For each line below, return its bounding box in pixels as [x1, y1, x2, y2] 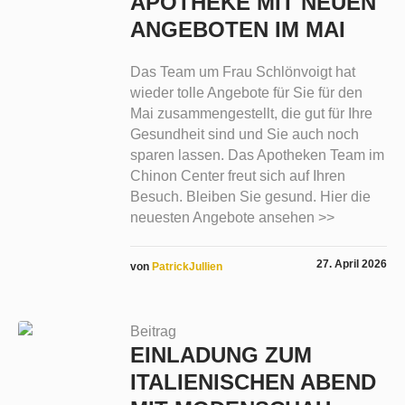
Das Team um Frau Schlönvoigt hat [129, 64, 355, 80]
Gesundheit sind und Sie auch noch [129, 127, 359, 143]
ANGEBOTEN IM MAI [129, 17, 345, 42]
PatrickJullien [151, 260, 222, 274]
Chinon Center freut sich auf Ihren [129, 168, 345, 184]
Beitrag [129, 324, 176, 340]
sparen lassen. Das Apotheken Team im [129, 147, 384, 164]
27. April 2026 [316, 258, 387, 271]
